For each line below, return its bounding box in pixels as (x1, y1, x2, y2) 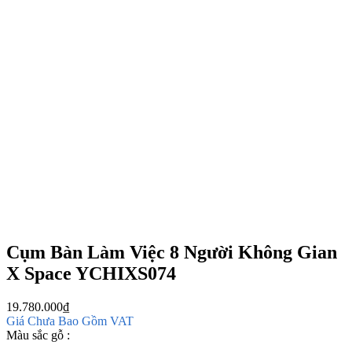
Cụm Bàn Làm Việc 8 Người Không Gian (6, 241, 337, 262)
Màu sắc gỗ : (6, 328, 70, 342)
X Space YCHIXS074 (6, 262, 176, 284)
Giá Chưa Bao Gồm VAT (6, 313, 134, 328)
